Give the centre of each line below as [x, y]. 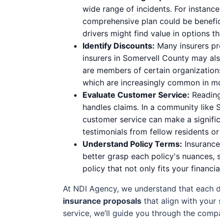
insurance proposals [102, 201]
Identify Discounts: [119, 45]
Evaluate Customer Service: [136, 95]
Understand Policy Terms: [132, 144]
